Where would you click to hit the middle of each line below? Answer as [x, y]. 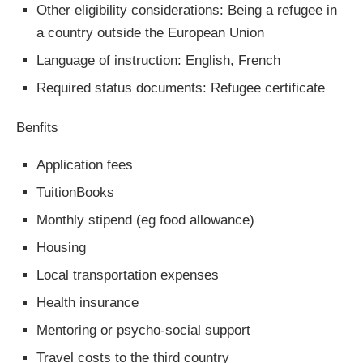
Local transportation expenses [128, 275]
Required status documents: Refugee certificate [181, 88]
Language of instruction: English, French [158, 61]
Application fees [85, 165]
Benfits [37, 128]
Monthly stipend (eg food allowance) [145, 220]
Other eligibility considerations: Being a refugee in [187, 11]
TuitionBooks [75, 193]
